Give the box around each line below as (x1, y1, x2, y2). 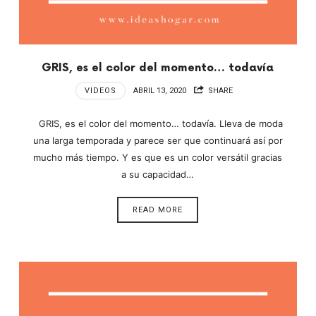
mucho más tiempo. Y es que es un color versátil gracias (33, 152, 283, 164)
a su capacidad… (121, 169, 195, 181)
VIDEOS (84, 85, 116, 95)
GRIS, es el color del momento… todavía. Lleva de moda (32, 118, 283, 130)
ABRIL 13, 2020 (133, 85, 186, 95)
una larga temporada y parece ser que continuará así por (32, 135, 283, 147)
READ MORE (133, 205, 183, 214)
